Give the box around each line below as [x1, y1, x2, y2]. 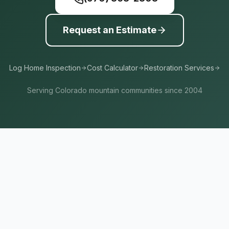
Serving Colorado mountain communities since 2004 [27, 86, 202, 95]
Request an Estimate [62, 25, 156, 35]
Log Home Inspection [9, 63, 81, 72]
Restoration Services [144, 63, 214, 72]
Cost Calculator [86, 63, 138, 72]
